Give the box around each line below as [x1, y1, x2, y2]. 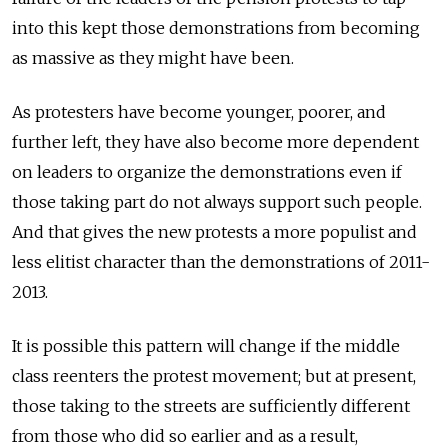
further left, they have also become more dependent [12, 131, 419, 152]
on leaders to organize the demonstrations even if [12, 161, 402, 182]
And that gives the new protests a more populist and [12, 221, 417, 242]
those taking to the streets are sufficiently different [12, 395, 410, 416]
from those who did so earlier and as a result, [12, 425, 358, 446]
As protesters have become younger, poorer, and [12, 101, 386, 122]
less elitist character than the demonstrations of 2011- [12, 251, 430, 272]
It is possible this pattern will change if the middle [12, 335, 400, 356]
